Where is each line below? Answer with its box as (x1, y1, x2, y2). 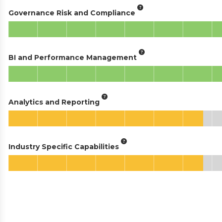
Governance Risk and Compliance (8, 8, 135, 17)
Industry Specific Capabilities (8, 142, 119, 151)
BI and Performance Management (8, 53, 137, 62)
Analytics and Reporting (8, 97, 100, 107)
